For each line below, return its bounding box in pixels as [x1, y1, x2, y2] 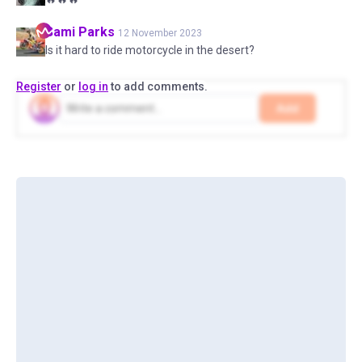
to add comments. [108, 80, 208, 94]
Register [16, 80, 61, 94]
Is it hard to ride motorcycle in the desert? [45, 44, 255, 57]
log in [78, 80, 108, 94]
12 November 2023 [118, 27, 202, 40]
